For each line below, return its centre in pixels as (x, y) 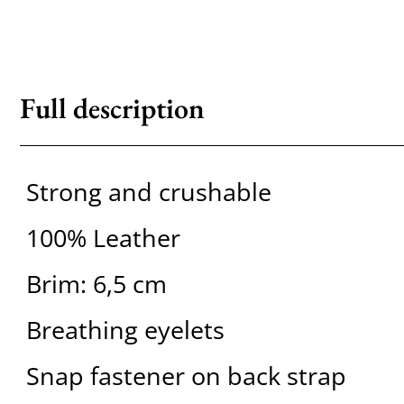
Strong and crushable (148, 192)
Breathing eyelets (125, 330)
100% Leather (103, 238)
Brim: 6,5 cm (96, 284)
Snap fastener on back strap (186, 376)
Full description (112, 108)
